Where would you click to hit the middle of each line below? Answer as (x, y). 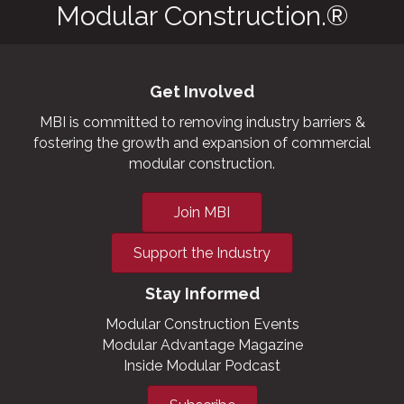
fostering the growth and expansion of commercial (202, 142)
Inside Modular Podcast (202, 365)
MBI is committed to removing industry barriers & (202, 122)
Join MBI (202, 212)
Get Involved (202, 91)
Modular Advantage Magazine (202, 344)
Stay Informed (202, 293)
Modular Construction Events (202, 324)
